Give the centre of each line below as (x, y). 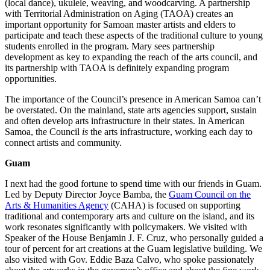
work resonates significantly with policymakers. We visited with (126, 227)
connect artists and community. (63, 142)
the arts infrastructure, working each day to (170, 131)
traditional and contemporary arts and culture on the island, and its (130, 216)
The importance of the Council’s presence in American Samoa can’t (133, 99)
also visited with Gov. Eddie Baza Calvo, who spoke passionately (130, 259)
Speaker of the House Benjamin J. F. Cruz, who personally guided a (134, 237)
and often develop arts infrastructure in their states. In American (125, 121)
